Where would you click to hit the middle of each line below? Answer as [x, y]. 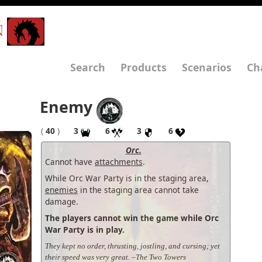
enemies [61, 189]
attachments [119, 161]
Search [88, 67]
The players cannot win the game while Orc [132, 218]
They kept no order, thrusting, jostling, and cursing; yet [132, 246]
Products [144, 67]
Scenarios [207, 67]
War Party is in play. [85, 229]
